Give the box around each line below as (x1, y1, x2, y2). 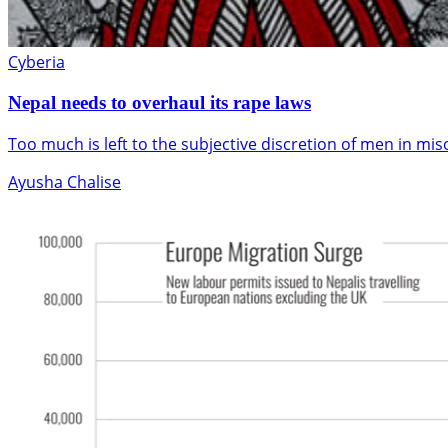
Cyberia (8, 51, 65, 74)
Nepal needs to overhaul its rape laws (8, 91, 311, 113)
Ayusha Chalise (8, 170, 121, 193)
